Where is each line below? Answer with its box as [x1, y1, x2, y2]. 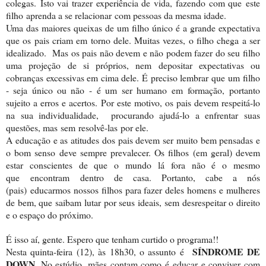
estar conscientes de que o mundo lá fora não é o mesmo [6, 158, 260, 171]
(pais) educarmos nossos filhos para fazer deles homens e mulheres [6, 183, 260, 196]
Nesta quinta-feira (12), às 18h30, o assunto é [6, 245, 192, 258]
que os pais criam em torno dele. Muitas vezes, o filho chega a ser [6, 33, 260, 46]
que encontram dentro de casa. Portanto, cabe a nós [6, 170, 260, 183]
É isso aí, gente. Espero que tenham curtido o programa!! [6, 232, 218, 245]
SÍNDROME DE [192, 244, 261, 258]
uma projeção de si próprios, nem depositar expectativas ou [6, 58, 260, 71]
